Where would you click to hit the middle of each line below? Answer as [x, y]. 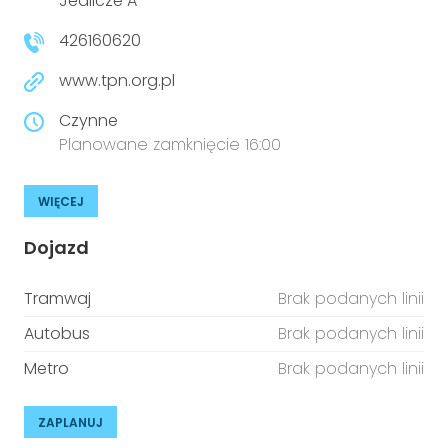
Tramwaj [57, 298]
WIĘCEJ [61, 201]
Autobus [57, 333]
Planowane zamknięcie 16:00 [170, 144]
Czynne [88, 120]
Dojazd [56, 247]
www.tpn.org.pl [117, 80]
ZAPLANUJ [70, 422]
